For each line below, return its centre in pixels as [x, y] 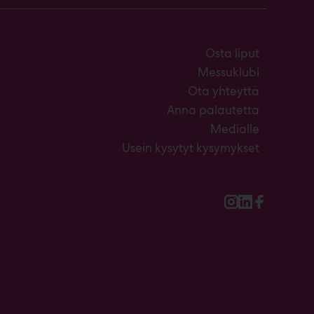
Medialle [235, 129]
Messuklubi [228, 72]
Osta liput [232, 53]
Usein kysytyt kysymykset [191, 148]
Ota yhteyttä [224, 91]
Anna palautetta [213, 110]
